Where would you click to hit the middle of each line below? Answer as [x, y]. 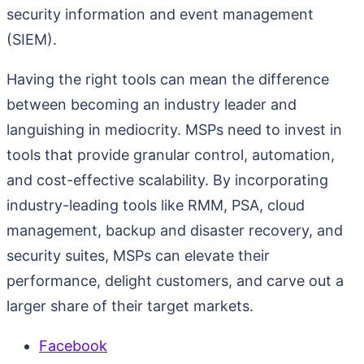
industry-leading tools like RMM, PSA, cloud [156, 205]
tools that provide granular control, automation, [171, 155]
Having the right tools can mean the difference [168, 79]
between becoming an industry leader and [152, 104]
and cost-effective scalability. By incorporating [167, 180]
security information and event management [160, 14]
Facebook [73, 346]
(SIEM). [32, 39]
